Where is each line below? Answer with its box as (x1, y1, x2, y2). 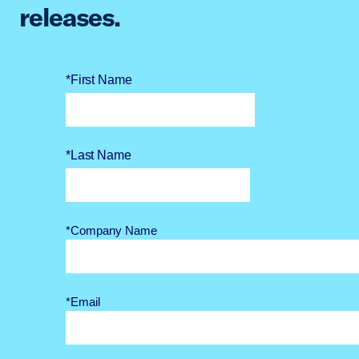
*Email (66, 295, 100, 309)
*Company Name (66, 224, 157, 238)
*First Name (66, 73, 132, 87)
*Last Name (66, 148, 131, 163)
